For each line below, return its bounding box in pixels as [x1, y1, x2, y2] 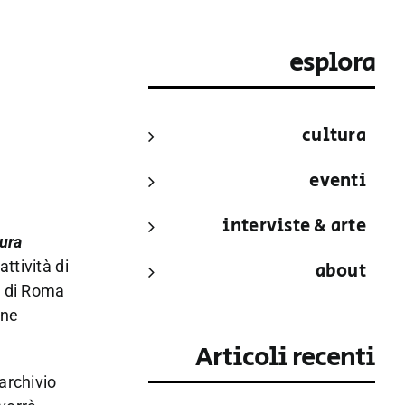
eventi [309, 167, 367, 194]
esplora [289, 43, 376, 81]
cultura [302, 122, 367, 149]
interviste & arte [222, 212, 367, 240]
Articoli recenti [195, 339, 376, 377]
